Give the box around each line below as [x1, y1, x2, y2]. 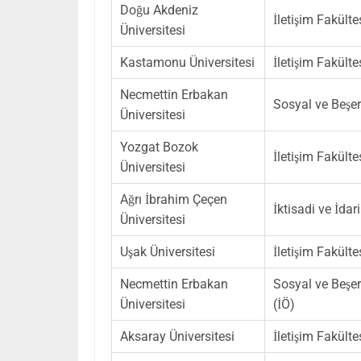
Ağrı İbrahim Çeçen [120, 191, 227, 207]
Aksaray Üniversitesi [120, 328, 234, 344]
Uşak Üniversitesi [120, 243, 215, 259]
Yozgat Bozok [120, 139, 198, 155]
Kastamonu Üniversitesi [120, 54, 255, 70]
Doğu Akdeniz [120, 2, 198, 18]
